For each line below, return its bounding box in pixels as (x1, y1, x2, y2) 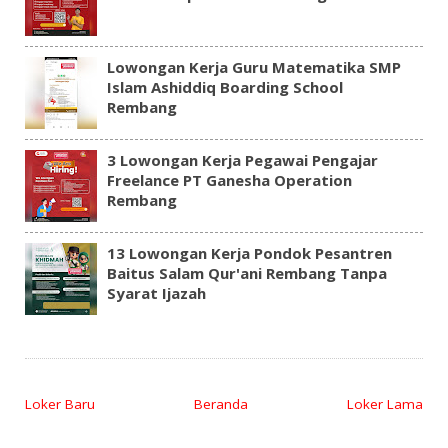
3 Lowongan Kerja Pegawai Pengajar (106, 150, 378, 171)
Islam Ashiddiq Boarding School (106, 77, 343, 98)
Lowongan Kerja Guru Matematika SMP (106, 57, 401, 78)
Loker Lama (347, 394, 424, 413)
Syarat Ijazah (106, 283, 206, 304)
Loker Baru (24, 394, 95, 413)
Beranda (194, 394, 248, 413)
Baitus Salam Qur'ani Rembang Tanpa (106, 263, 387, 284)
